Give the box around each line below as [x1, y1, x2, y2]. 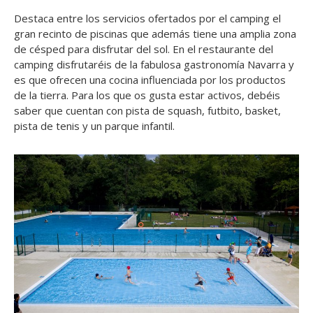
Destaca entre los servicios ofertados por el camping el [14, 10, 281, 25]
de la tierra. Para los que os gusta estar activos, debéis [14, 87, 280, 102]
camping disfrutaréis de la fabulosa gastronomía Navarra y [14, 57, 294, 71]
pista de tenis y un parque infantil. [14, 118, 175, 133]
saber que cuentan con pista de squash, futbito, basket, [14, 103, 281, 117]
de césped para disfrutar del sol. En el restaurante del [14, 41, 273, 56]
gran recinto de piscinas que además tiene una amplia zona [14, 26, 296, 41]
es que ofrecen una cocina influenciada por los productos [14, 72, 286, 87]
